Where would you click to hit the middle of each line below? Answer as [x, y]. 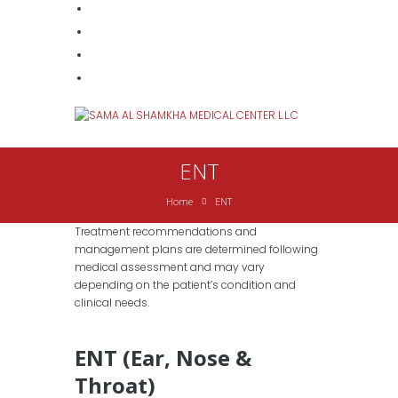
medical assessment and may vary [170, 267]
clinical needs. [112, 303]
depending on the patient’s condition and [185, 285]
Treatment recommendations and [166, 232]
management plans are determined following [196, 250]
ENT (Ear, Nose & [163, 358]
